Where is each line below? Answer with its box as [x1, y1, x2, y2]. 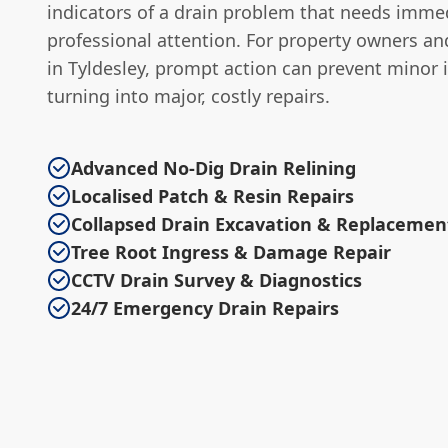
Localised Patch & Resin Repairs [71, 184, 354, 208]
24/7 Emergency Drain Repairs [71, 296, 339, 320]
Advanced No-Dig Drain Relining [71, 156, 356, 180]
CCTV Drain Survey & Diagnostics [71, 268, 362, 292]
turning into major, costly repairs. [47, 84, 330, 108]
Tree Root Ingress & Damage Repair [71, 240, 391, 264]
